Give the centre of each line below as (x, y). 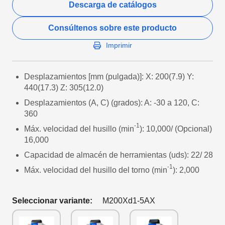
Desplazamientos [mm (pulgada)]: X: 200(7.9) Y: (109, 77)
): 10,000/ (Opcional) (176, 129)
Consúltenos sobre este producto (113, 28)
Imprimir (119, 45)
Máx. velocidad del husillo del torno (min (96, 170)
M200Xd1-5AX (129, 201)
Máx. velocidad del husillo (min (79, 129)
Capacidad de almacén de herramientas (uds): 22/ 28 (119, 155)
